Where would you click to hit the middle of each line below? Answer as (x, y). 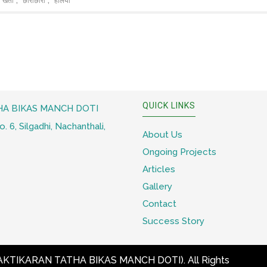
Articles (159, 170)
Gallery (157, 187)
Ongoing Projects (179, 152)
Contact (159, 204)
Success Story (173, 221)
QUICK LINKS (169, 106)
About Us (162, 135)
